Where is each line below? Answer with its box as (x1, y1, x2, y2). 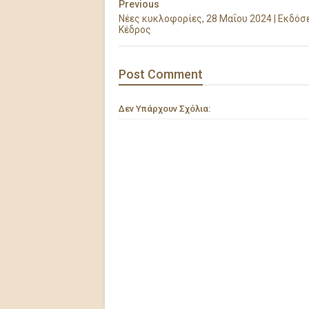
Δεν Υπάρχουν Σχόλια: (119, 103, 210, 114)
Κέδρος (119, 24, 151, 36)
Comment (148, 67, 203, 82)
